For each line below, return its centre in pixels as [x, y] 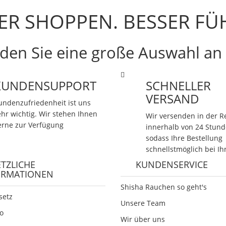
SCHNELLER [179, 86]
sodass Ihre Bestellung [184, 138]
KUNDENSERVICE [172, 165]
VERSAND [173, 99]
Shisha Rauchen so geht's [163, 187]
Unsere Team [143, 203]
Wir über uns [143, 219]
